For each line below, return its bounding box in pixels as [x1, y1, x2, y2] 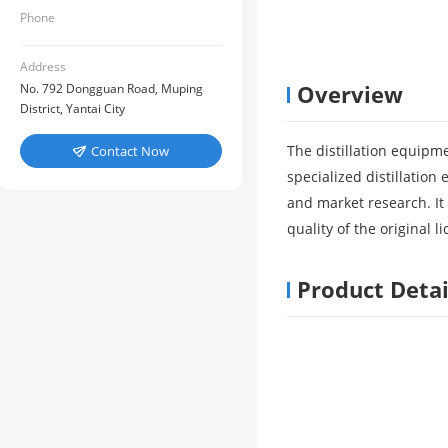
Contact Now [91, 142, 169, 160]
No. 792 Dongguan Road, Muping [20, 80, 203, 97]
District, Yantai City [20, 100, 125, 117]
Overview [297, 79, 403, 109]
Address [20, 58, 66, 75]
